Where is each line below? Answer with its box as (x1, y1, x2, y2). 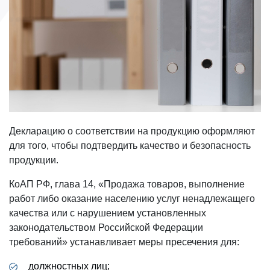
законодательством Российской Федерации (9, 222, 203, 233)
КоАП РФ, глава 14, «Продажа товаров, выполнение (9, 178, 245, 189)
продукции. (9, 154, 58, 165)
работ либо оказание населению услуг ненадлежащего (9, 193, 255, 204)
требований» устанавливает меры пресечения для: (9, 236, 239, 247)
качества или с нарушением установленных (9, 207, 206, 218)
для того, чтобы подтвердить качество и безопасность (9, 140, 251, 151)
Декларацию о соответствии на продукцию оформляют (9, 125, 255, 136)
